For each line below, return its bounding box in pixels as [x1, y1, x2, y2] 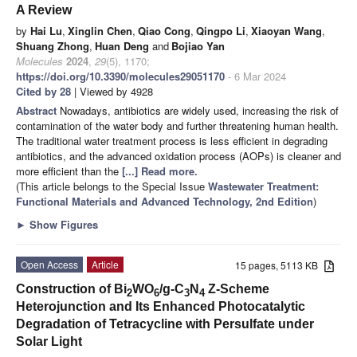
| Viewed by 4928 [71, 83, 153, 99]
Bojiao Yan [171, 37, 225, 53]
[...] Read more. [122, 163, 198, 178]
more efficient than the [16, 163, 122, 178]
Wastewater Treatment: [208, 178, 319, 194]
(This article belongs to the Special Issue [16, 178, 208, 194]
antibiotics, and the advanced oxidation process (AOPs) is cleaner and [16, 147, 341, 163]
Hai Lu [30, 22, 62, 38]
